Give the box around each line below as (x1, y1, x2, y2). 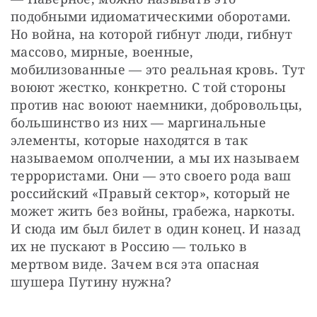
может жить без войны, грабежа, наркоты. (11, 202, 296, 219)
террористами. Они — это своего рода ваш (11, 166, 292, 184)
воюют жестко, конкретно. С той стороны (11, 78, 287, 96)
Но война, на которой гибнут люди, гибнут (11, 25, 292, 42)
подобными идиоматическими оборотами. (11, 7, 292, 25)
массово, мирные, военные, (11, 42, 194, 60)
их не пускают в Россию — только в (11, 237, 247, 255)
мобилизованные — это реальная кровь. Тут (11, 60, 305, 78)
